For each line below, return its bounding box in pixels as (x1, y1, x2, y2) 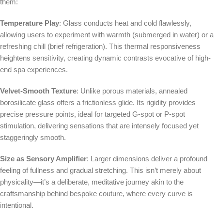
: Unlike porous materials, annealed (77, 87, 187, 95)
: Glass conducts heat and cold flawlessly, (59, 19, 191, 28)
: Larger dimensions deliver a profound (87, 155, 207, 163)
